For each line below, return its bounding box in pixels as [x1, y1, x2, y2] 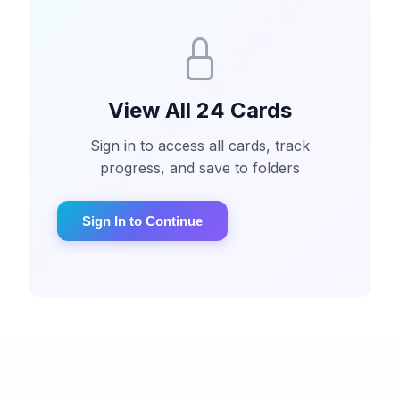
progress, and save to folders [100, 159, 300, 177]
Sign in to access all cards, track [90, 137, 310, 154]
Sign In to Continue [82, 213, 203, 229]
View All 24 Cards [108, 97, 292, 123]
